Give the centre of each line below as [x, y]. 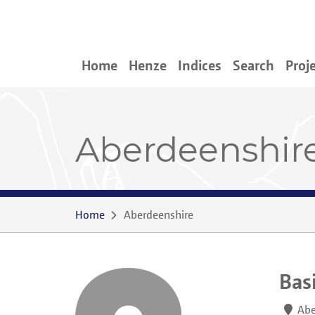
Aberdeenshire [159, 214]
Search [253, 65]
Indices [200, 65]
